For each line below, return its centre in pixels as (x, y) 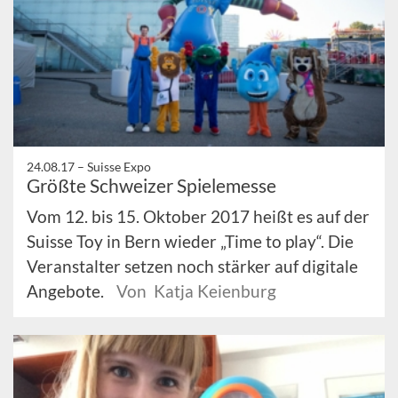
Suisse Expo (119, 166)
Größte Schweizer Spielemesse (151, 185)
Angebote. (67, 291)
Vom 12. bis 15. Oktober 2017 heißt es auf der (198, 216)
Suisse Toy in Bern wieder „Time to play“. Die (190, 241)
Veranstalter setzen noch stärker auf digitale (192, 266)
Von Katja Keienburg (196, 291)
